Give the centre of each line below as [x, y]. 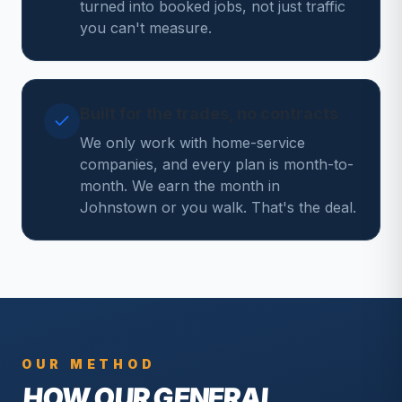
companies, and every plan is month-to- [217, 164]
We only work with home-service [192, 143]
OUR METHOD [89, 364]
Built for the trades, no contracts [209, 114]
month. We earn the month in [180, 186]
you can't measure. [146, 28]
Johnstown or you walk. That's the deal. [218, 207]
